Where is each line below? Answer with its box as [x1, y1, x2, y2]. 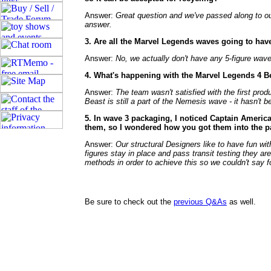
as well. [227, 197, 256, 206]
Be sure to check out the [85, 197, 174, 206]
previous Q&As [174, 197, 227, 206]
